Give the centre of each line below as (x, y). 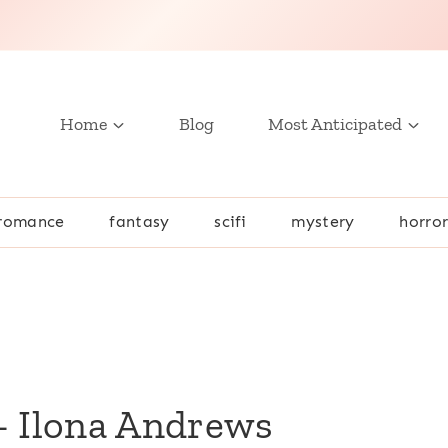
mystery (323, 222)
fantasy (139, 222)
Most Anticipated (335, 123)
